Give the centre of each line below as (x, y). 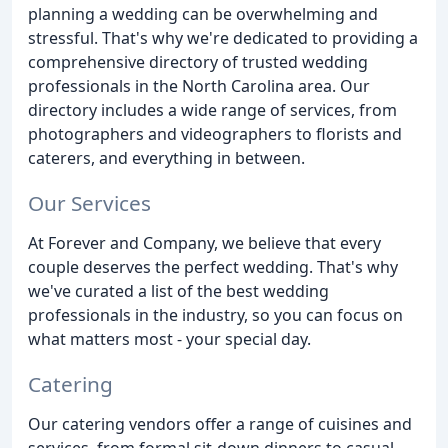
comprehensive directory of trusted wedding (198, 62)
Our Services (89, 202)
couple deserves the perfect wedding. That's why (213, 266)
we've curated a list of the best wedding (178, 290)
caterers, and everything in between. (166, 158)
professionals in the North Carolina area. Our (199, 86)
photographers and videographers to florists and (215, 134)
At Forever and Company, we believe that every (204, 242)
